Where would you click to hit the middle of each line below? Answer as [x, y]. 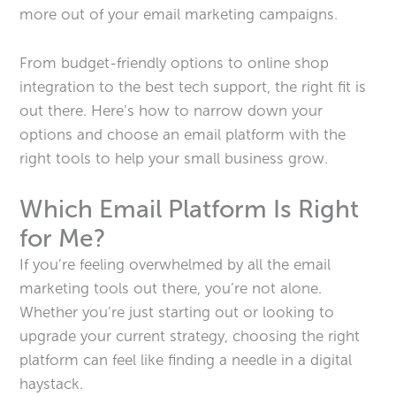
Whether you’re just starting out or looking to [177, 312]
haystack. [52, 383]
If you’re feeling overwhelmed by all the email [175, 264]
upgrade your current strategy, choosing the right [190, 335]
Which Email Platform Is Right [190, 209]
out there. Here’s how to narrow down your [171, 110]
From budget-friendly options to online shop [175, 62]
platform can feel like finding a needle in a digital [186, 359]
